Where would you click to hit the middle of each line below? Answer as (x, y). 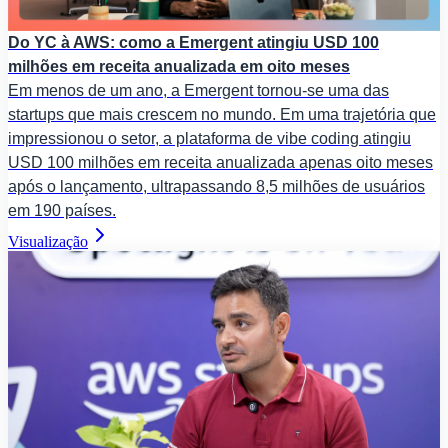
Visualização (48, 241)
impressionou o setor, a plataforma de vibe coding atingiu (209, 138)
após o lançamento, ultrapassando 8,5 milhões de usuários (216, 186)
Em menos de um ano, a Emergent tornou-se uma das (198, 90)
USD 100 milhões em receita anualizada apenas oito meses (220, 162)
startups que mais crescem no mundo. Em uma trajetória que (222, 114)
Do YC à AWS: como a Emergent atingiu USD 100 (193, 42)
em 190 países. (62, 210)
